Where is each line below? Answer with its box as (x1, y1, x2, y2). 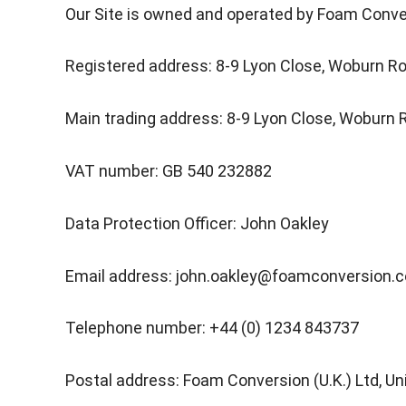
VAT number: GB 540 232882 (65, 160, 272, 180)
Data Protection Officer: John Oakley (65, 213, 329, 233)
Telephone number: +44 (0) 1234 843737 (65, 318, 359, 338)
